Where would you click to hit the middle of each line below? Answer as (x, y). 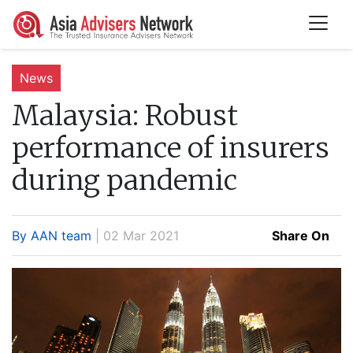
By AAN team (52, 235)
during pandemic (124, 180)
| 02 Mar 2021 (135, 235)
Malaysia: (75, 115)
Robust (188, 115)
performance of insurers (171, 147)
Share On (301, 235)
